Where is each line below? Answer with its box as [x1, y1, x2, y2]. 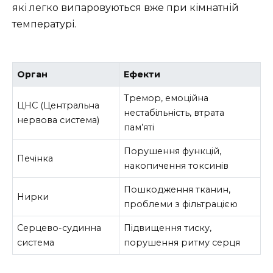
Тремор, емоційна [124, 92, 209, 104]
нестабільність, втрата [124, 107, 225, 118]
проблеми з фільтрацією [124, 198, 238, 210]
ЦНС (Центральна [17, 99, 100, 111]
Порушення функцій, [124, 145, 222, 157]
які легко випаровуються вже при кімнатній [12, 1, 239, 13]
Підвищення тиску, [124, 222, 212, 233]
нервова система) [17, 114, 100, 126]
